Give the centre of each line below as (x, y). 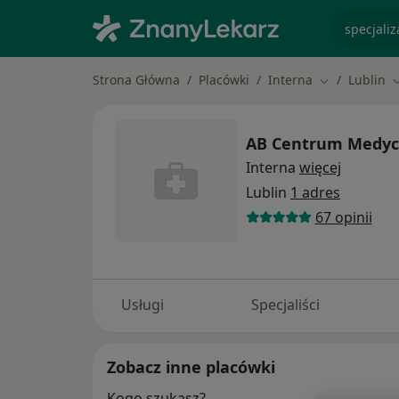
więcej (320, 167)
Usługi (142, 305)
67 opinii (343, 217)
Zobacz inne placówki (191, 367)
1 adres (315, 192)
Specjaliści (286, 305)
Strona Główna (136, 80)
